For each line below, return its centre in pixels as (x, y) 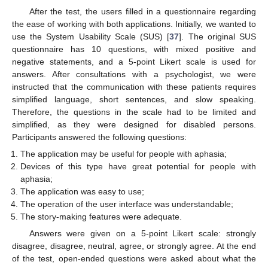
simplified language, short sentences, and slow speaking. (134, 100)
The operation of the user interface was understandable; (127, 204)
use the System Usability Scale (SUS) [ (91, 37)
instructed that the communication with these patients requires (134, 87)
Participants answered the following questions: (99, 137)
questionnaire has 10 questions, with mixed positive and (134, 49)
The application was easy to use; (83, 192)
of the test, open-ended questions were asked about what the (134, 259)
